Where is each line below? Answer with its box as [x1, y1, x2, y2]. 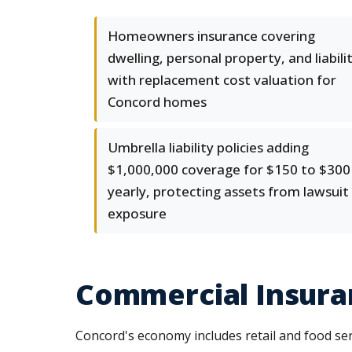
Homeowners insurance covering [108, 27, 315, 45]
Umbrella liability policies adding [108, 138, 309, 156]
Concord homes [108, 93, 207, 111]
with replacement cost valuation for [108, 71, 336, 89]
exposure [108, 204, 167, 222]
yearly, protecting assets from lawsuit [108, 182, 349, 200]
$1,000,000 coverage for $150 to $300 [108, 160, 350, 178]
